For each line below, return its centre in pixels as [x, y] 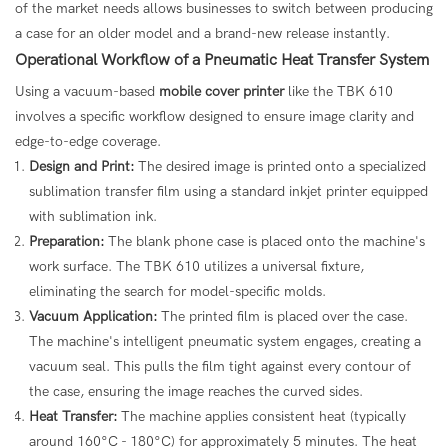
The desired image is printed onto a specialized [280, 166]
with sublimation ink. [93, 216]
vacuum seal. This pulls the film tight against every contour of [220, 366]
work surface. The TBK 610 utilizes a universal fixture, [196, 266]
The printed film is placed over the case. [282, 316]
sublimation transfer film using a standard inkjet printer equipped [228, 191]
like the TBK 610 [338, 91]
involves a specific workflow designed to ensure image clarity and [214, 116]
